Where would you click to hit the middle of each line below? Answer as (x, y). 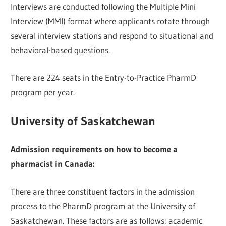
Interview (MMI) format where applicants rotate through (110, 21)
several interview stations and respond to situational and (112, 35)
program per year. (43, 92)
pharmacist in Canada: (53, 164)
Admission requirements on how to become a (94, 149)
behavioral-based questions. (61, 50)
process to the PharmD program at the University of (103, 206)
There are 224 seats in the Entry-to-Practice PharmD (104, 78)
